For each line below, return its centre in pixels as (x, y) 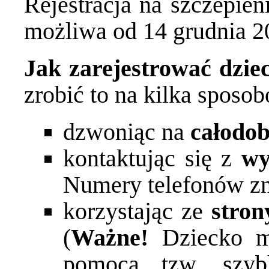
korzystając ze (137, 211)
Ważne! (116, 238)
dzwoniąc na (127, 132)
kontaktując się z (152, 159)
